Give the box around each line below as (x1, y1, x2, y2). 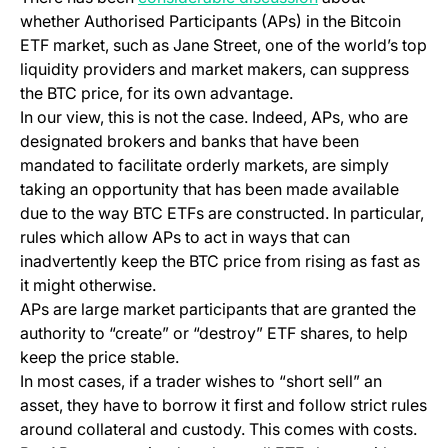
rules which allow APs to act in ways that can (20, 227, 350, 248)
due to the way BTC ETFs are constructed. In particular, (20, 203, 424, 224)
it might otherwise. (20, 275, 160, 296)
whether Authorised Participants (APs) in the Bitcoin (20, 11, 401, 32)
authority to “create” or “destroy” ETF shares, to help (20, 323, 408, 344)
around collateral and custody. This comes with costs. (20, 419, 417, 440)
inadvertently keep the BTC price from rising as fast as (20, 251, 420, 272)
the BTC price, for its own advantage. (20, 83, 293, 104)
